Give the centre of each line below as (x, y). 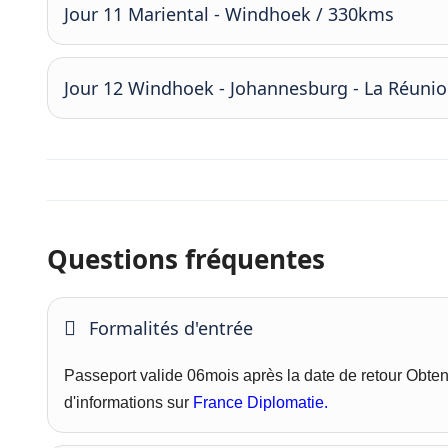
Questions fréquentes (186, 259)
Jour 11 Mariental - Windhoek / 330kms (229, 14)
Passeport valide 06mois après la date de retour (235, 375)
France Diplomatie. (258, 402)
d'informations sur (126, 402)
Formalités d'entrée (171, 328)
